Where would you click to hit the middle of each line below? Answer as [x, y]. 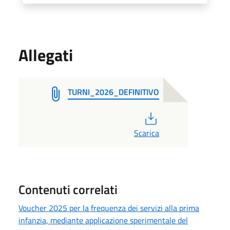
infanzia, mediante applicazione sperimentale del [103, 220]
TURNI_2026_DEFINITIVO [113, 92]
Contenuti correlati [68, 189]
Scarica [146, 133]
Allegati [46, 55]
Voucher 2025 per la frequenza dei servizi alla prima [109, 208]
